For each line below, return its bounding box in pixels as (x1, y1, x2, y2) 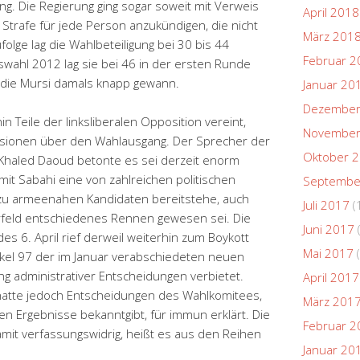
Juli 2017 (303, 196, 350, 213)
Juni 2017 (303, 220, 354, 237)
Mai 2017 (303, 244, 354, 261)
